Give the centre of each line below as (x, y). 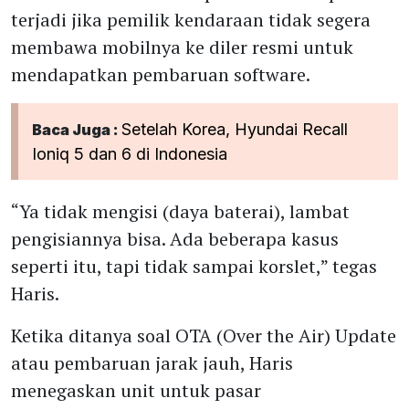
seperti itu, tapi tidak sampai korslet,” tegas (194, 266)
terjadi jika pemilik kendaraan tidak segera (191, 20)
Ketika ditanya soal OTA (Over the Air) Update (204, 336)
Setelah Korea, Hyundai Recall (235, 129)
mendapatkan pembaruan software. (161, 74)
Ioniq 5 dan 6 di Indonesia (130, 154)
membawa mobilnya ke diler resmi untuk (182, 47)
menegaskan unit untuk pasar (136, 390)
